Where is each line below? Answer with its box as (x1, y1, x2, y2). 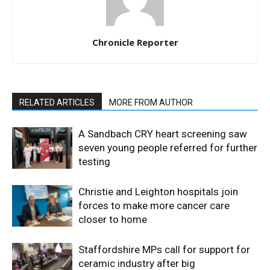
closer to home (78, 213, 147, 225)
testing (78, 155, 110, 168)
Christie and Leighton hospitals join (78, 186, 238, 198)
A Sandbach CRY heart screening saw (78, 128, 247, 140)
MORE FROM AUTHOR (109, 98, 193, 107)
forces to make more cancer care (78, 199, 230, 212)
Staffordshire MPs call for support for (78, 243, 250, 256)
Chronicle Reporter (92, 36, 178, 48)
